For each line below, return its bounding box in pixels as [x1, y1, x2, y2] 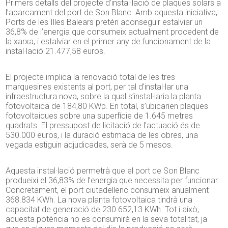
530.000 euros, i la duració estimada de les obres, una [6, 130, 198, 140]
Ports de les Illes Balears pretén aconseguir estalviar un [6, 17, 203, 27]
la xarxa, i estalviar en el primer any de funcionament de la [6, 37, 211, 47]
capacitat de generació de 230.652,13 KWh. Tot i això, [6, 205, 199, 215]
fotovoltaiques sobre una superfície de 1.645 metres [6, 111, 193, 121]
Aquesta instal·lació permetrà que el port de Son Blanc [6, 166, 200, 176]
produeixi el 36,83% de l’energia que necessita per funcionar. [6, 176, 220, 186]
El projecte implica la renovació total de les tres [6, 72, 176, 82]
